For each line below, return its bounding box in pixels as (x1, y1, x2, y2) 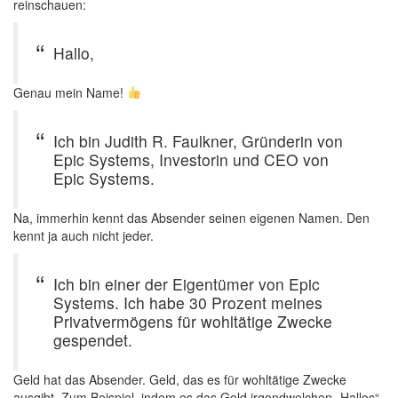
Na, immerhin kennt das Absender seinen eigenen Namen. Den (13, 209, 370, 227)
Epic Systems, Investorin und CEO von (53, 148, 329, 171)
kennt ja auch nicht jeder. (13, 227, 154, 244)
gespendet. (53, 329, 132, 351)
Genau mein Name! (13, 84, 127, 101)
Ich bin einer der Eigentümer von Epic (53, 273, 320, 295)
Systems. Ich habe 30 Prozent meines (53, 291, 322, 314)
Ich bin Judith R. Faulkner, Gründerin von (53, 130, 343, 152)
